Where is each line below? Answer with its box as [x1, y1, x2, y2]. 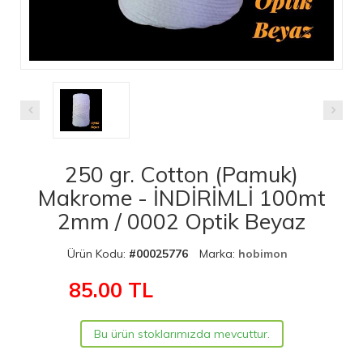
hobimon [238, 246, 288, 261]
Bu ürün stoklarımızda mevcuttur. [93, 326, 270, 341]
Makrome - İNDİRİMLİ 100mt [37, 183, 326, 211]
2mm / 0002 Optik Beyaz [58, 207, 305, 235]
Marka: [199, 246, 238, 261]
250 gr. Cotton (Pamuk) [65, 160, 298, 188]
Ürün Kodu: [67, 246, 129, 261]
